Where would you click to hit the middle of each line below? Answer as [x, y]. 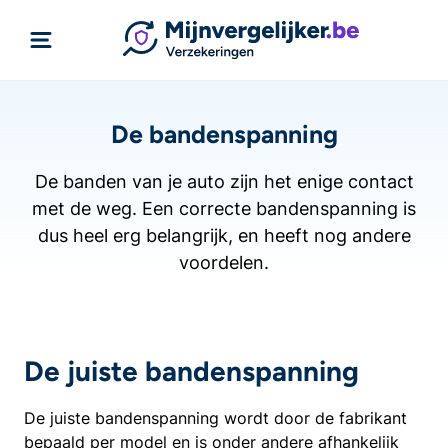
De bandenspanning [224, 134]
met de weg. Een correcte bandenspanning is [224, 208]
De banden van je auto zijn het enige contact [224, 181]
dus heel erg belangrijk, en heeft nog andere [224, 235]
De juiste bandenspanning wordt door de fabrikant [215, 418]
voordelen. [224, 262]
